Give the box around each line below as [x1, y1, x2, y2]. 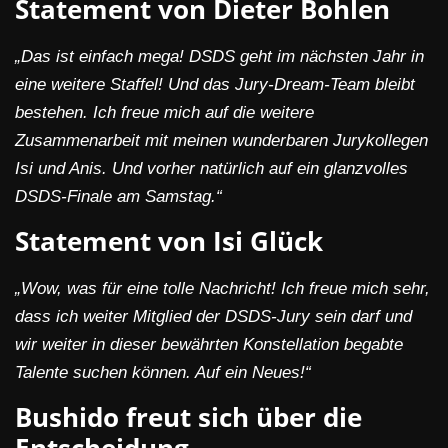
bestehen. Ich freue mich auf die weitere [15, 103, 314, 123]
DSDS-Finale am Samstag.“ [15, 187, 222, 207]
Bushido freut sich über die [15, 399, 362, 436]
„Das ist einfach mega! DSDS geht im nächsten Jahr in [15, 47, 424, 67]
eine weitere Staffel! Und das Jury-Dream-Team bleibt [15, 75, 415, 95]
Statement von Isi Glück [15, 223, 323, 260]
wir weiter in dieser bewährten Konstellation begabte [15, 335, 403, 355]
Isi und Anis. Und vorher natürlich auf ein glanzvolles [15, 159, 408, 179]
